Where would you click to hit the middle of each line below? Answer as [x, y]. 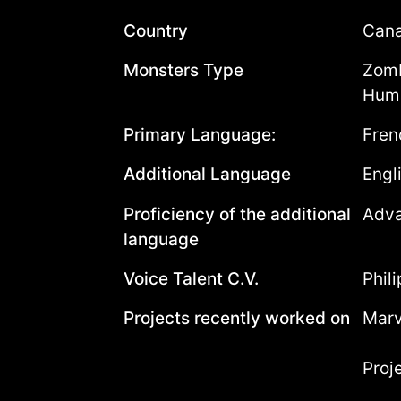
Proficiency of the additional [237, 214]
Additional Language [207, 175]
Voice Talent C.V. [191, 278]
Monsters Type [183, 70]
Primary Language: [200, 135]
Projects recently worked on [237, 319]
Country [156, 30]
